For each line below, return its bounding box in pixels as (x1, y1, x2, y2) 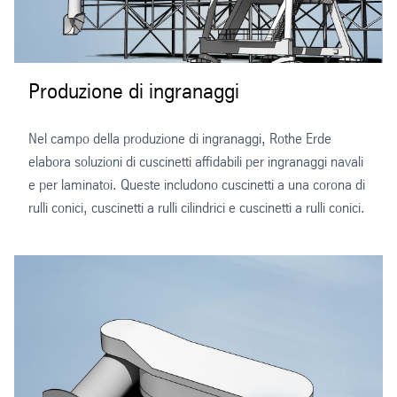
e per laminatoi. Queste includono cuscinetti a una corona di (28, 176, 365, 194)
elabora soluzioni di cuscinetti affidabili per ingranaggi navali (28, 153, 363, 171)
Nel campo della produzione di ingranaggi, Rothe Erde (28, 130, 331, 148)
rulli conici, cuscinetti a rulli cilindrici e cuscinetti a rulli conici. (28, 199, 365, 217)
